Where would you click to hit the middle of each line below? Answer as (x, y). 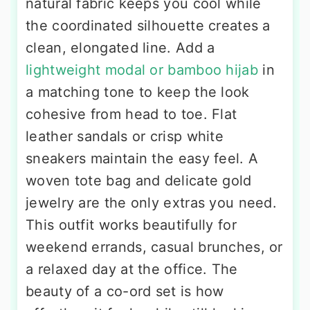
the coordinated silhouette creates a (148, 26)
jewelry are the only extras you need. (152, 203)
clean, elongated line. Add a (120, 48)
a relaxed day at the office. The (132, 270)
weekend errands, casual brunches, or (154, 247)
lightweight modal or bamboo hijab (142, 70)
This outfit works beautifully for (131, 225)
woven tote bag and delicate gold (139, 181)
